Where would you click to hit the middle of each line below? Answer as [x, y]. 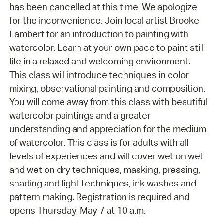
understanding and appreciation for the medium [108, 129]
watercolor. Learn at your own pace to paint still [106, 48]
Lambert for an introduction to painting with [99, 34]
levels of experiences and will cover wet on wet [106, 156]
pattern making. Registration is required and [99, 197]
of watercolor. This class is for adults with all [99, 143]
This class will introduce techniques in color [99, 75]
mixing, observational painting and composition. [107, 88]
